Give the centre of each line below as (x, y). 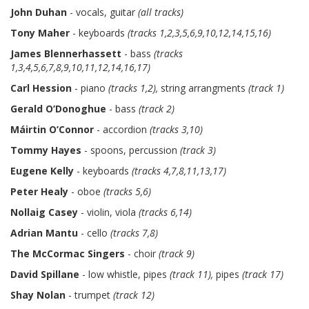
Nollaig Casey (44, 212)
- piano (90, 88)
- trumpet (89, 295)
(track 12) (134, 295)
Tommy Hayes (46, 150)
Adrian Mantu (44, 233)
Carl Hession (41, 88)
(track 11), (193, 274)
